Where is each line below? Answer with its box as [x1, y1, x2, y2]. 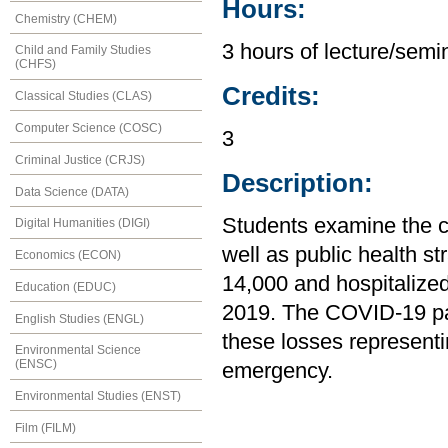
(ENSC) [15, 357, 57, 372]
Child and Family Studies [15, 43, 151, 58]
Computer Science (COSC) [15, 120, 162, 135]
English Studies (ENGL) [15, 311, 144, 326]
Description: [222, 168, 373, 197]
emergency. [222, 358, 333, 383]
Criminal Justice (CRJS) [15, 152, 145, 167]
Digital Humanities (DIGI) [15, 216, 150, 231]
